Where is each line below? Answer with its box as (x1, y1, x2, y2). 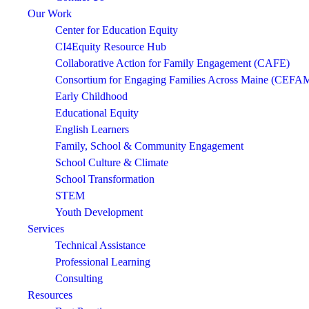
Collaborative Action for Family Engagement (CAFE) (55, 57, 290, 69)
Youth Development (55, 206, 143, 218)
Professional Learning (55, 256, 150, 268)
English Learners (55, 123, 129, 135)
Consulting (55, 272, 103, 284)
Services (28, 223, 64, 235)
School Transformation (55, 173, 154, 185)
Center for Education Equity (55, 24, 178, 36)
